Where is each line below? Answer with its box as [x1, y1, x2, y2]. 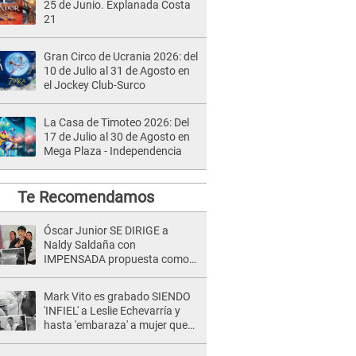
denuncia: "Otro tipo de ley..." [44, 281, 182, 294]
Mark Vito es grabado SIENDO [44, 290, 191, 303]
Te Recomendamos [17, 188, 154, 207]
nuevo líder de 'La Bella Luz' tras [44, 267, 199, 280]
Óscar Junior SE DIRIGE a [44, 224, 168, 237]
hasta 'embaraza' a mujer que [44, 319, 188, 331]
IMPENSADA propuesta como [44, 253, 189, 265]
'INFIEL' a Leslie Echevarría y [44, 304, 180, 317]
